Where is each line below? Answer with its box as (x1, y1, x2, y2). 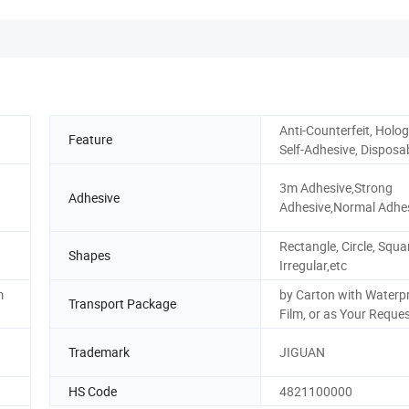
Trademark (68, 343, 130, 362)
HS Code (68, 382, 117, 400)
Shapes (68, 246, 110, 265)
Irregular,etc (279, 256, 347, 274)
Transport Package (68, 295, 176, 313)
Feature (68, 131, 112, 149)
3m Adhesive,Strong (279, 179, 393, 197)
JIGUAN (279, 343, 325, 362)
